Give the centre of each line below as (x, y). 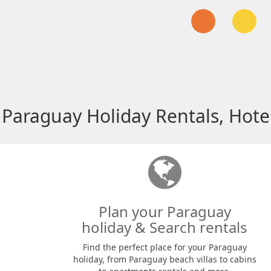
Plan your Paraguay (165, 211)
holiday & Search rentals (165, 227)
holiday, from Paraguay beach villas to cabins (165, 259)
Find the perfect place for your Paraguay (165, 247)
